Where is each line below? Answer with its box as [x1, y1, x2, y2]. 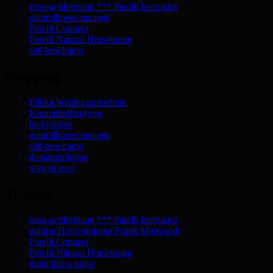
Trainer [5, 185, 53, 202]
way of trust [29, 162, 75, 173]
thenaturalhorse [29, 151, 88, 162]
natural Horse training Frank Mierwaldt [29, 225, 180, 236]
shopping [5, 68, 61, 84]
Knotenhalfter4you [29, 107, 102, 118]
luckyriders [29, 118, 72, 129]
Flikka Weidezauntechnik [29, 96, 127, 107]
